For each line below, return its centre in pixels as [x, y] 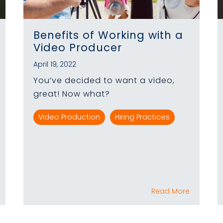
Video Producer [78, 47]
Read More [170, 191]
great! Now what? [72, 94]
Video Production [69, 117]
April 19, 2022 [55, 64]
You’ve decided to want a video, [104, 80]
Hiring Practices [142, 117]
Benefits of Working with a [108, 35]
